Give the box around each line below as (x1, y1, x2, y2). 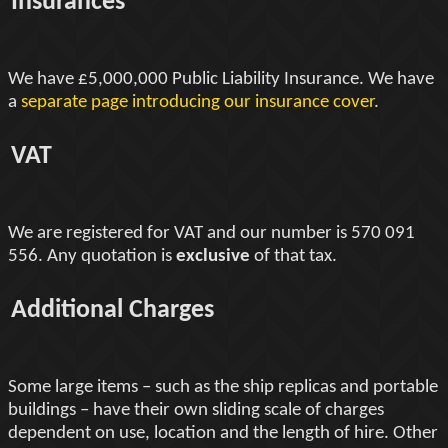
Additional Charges (11, 296, 214, 324)
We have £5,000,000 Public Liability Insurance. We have (8, 69, 434, 89)
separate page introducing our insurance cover (21, 92, 374, 112)
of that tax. (250, 246, 337, 266)
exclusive (176, 246, 250, 266)
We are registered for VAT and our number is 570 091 (8, 223, 415, 243)
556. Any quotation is (8, 246, 176, 266)
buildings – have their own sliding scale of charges (8, 400, 384, 420)
